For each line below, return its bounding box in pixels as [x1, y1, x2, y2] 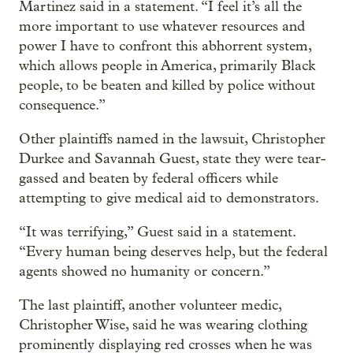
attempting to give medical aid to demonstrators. [19, 190, 319, 206]
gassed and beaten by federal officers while [19, 170, 278, 187]
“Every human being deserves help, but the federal [19, 243, 328, 260]
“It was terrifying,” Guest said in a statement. [19, 224, 295, 240]
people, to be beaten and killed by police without [19, 77, 315, 94]
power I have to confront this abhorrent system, [19, 38, 311, 54]
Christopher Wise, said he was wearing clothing [19, 317, 307, 333]
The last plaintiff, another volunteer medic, [19, 297, 281, 314]
